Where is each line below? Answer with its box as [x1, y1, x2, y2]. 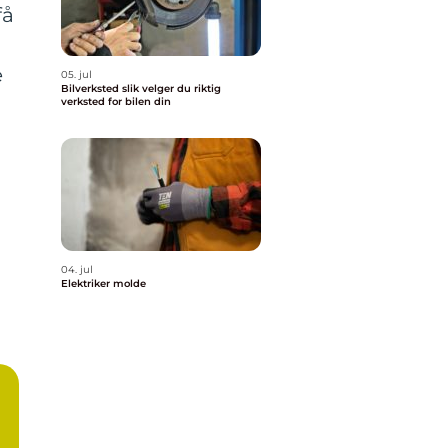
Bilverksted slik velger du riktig [61, 82, 122, 95]
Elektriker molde [61, 277, 146, 290]
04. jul [61, 263, 93, 276]
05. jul [61, 68, 92, 81]
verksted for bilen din [61, 95, 171, 108]
